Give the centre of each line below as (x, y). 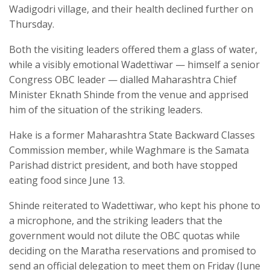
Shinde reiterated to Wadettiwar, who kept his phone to (135, 205)
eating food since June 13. (67, 180)
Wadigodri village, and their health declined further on (131, 9)
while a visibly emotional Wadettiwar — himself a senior (134, 64)
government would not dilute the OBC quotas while (124, 235)
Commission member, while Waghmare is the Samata (129, 150)
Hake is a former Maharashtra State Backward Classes (132, 135)
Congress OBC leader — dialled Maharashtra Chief (123, 79)
